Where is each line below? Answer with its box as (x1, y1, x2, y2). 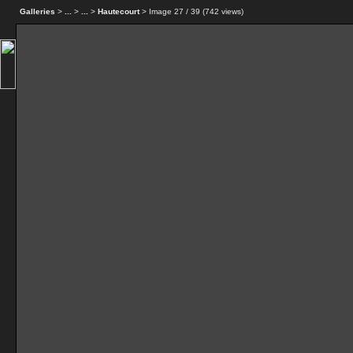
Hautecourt (98, 7, 139, 16)
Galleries (20, 7, 55, 16)
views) (219, 7, 243, 16)
